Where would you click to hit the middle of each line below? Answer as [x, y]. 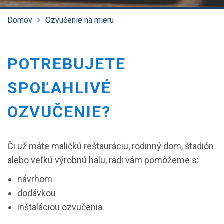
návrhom [35, 179]
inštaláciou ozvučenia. [61, 207]
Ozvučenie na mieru [80, 20]
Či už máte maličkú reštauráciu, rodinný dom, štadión [111, 146]
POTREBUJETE [67, 64]
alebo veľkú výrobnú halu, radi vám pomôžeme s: [103, 160]
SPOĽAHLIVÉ [59, 88]
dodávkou [37, 193]
